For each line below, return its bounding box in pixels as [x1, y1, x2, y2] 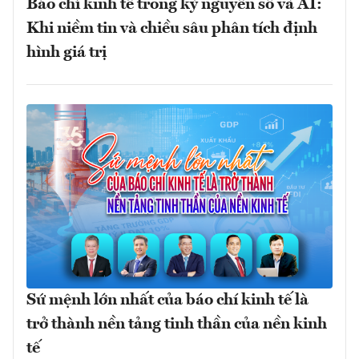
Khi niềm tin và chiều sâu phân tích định [26, 21, 317, 38]
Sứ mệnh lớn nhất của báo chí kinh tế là [26, 292, 309, 309]
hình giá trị [26, 45, 107, 62]
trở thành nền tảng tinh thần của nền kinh [26, 316, 327, 333]
